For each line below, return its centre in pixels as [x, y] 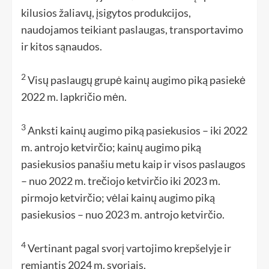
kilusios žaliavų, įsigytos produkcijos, [106, 13]
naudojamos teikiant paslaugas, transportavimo [132, 29]
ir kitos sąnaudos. [62, 46]
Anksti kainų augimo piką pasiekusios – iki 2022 [137, 130]
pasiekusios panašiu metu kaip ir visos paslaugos [133, 164]
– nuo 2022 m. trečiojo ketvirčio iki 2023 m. [121, 181]
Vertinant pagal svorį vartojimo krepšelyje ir [128, 248]
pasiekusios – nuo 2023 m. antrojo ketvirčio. [123, 214]
